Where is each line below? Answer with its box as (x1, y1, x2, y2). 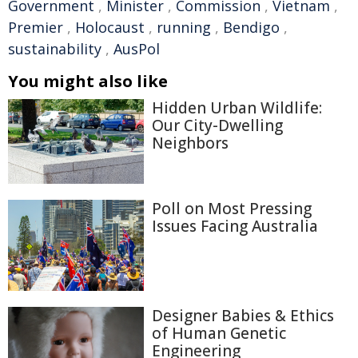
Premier (8, 18, 63, 37)
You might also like (8, 70, 168, 92)
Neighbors (152, 133, 229, 153)
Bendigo (223, 18, 280, 37)
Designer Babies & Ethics (152, 304, 334, 326)
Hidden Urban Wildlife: (152, 97, 322, 118)
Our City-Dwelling (152, 115, 283, 136)
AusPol (113, 39, 160, 58)
